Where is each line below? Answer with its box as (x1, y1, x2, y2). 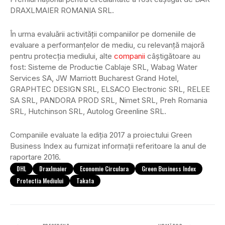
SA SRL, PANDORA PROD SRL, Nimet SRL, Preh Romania (10, 95, 207, 105)
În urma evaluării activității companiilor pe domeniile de (10, 29, 196, 39)
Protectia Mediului (17, 176, 63, 185)
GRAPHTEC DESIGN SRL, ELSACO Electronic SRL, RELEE (10, 84, 210, 94)
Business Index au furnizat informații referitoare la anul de (10, 141, 206, 151)
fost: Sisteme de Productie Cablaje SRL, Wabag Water (10, 62, 197, 72)
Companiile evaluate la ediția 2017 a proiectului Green (10, 130, 192, 140)
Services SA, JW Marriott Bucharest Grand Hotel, (10, 73, 179, 83)
